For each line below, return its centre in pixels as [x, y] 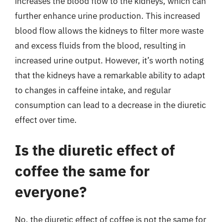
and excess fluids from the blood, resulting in [100, 45]
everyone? [51, 192]
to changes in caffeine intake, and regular [93, 90]
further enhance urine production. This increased [108, 16]
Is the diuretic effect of [95, 150]
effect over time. [46, 120]
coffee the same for [82, 171]
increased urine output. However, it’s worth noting [109, 60]
